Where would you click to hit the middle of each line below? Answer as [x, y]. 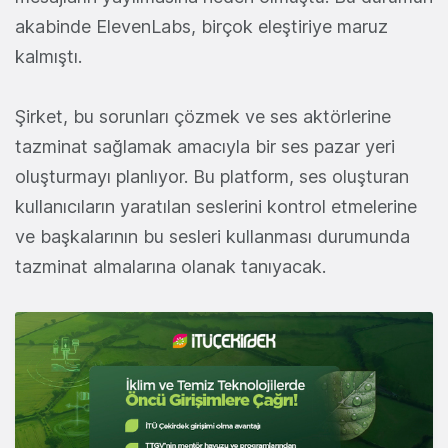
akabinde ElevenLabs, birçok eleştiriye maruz [201, 27]
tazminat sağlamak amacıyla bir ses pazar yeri [205, 147]
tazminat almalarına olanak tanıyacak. [170, 267]
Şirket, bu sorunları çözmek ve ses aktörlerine [203, 117]
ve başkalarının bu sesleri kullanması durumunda [212, 237]
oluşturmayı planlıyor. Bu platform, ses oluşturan [212, 177]
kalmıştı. [48, 57]
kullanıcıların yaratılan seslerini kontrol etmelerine [216, 207]
